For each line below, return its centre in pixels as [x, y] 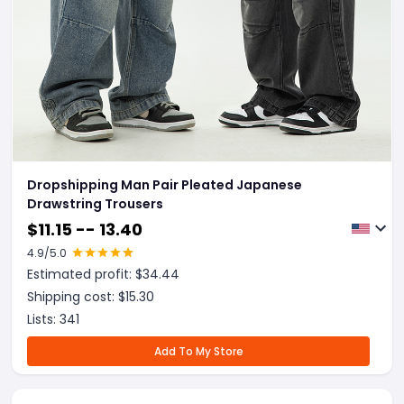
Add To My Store [198, 351]
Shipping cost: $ [76, 297]
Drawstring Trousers [95, 204]
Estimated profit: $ [85, 274]
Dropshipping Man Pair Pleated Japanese [165, 185]
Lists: [43, 319]
